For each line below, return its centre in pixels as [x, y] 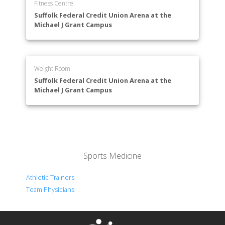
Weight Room [52, 69]
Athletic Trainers [50, 178]
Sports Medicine [112, 156]
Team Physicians [50, 190]
